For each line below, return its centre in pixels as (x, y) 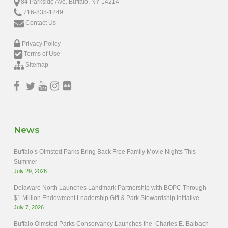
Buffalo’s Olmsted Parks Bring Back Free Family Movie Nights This (105, 152)
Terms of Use (42, 54)
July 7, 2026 (28, 207)
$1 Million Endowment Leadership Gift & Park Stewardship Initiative (106, 198)
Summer (25, 162)
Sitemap (37, 65)
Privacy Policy (41, 44)
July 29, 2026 (30, 171)
